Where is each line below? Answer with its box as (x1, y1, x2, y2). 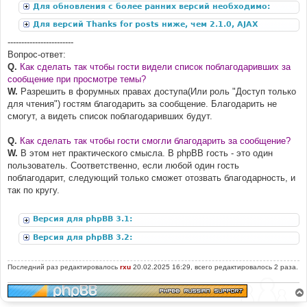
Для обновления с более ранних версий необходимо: (33, 1, 273, 11)
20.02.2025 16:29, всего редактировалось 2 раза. (131, 262, 298, 271)
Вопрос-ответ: (8, 49, 66, 60)
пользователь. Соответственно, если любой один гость (8, 160, 239, 171)
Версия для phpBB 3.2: (33, 232, 135, 242)
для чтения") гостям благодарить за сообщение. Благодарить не (8, 98, 277, 109)
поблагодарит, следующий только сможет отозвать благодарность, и (8, 172, 295, 183)
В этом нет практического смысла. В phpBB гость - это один (18, 147, 273, 158)
